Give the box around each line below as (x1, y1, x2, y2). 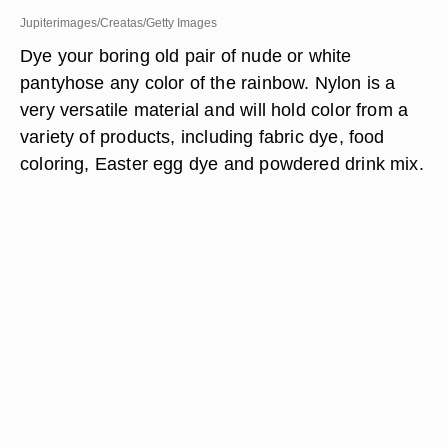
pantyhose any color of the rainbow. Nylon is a (20, 72, 396, 93)
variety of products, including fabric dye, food (20, 126, 385, 147)
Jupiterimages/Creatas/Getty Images (20, 16, 217, 30)
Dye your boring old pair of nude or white (20, 45, 352, 66)
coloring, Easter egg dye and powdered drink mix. (20, 153, 424, 174)
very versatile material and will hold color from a (20, 99, 409, 120)
